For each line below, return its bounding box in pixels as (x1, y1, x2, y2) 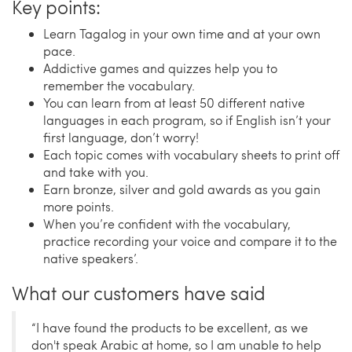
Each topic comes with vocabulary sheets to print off (43, 146, 339, 163)
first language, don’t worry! (43, 129, 199, 146)
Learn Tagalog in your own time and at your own (43, 25, 321, 42)
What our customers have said (12, 280, 266, 306)
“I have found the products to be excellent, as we (31, 319, 308, 336)
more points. (43, 198, 114, 215)
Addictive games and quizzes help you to (43, 60, 277, 77)
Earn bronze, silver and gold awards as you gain (43, 181, 321, 198)
